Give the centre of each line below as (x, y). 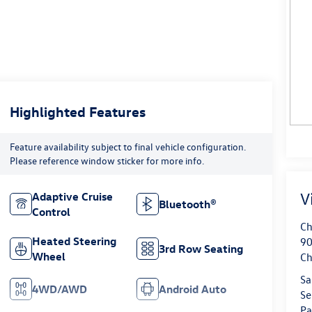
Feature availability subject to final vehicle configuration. (127, 147)
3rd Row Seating (201, 249)
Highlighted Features (77, 111)
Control (51, 212)
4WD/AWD (59, 289)
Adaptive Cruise (72, 197)
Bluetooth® (188, 204)
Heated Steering (74, 241)
